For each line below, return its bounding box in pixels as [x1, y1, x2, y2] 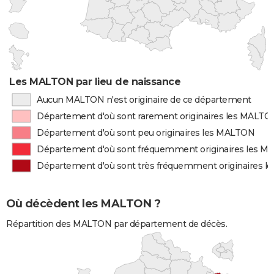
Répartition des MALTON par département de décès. [6, 218, 227, 229]
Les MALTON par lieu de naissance [9, 76, 181, 87]
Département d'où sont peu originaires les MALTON [37, 127, 255, 138]
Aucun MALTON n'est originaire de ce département [36, 94, 251, 105]
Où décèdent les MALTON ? [6, 197, 160, 211]
